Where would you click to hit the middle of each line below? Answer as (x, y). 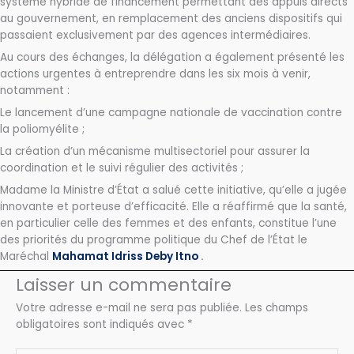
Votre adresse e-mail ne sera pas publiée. (129, 307)
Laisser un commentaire (124, 284)
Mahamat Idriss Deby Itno (125, 256)
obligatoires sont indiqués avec (102, 324)
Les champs (277, 307)
